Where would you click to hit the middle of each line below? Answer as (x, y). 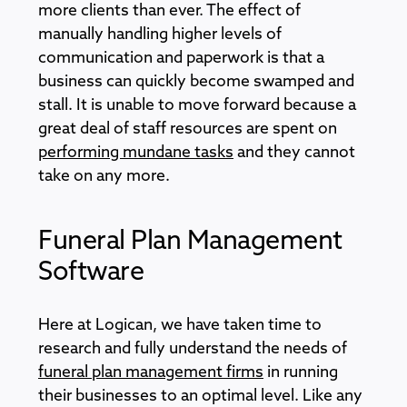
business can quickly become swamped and (196, 82)
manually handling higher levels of (160, 35)
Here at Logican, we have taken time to (180, 325)
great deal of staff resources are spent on (188, 129)
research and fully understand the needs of (193, 349)
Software (91, 273)
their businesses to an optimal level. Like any (200, 396)
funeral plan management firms (151, 372)
